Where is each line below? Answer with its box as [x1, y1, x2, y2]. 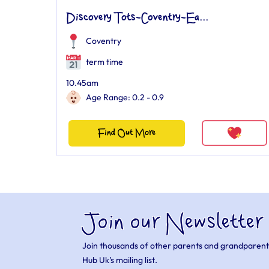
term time [84, 56, 123, 67]
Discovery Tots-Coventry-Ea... [66, 12, 208, 24]
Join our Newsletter [82, 211, 263, 235]
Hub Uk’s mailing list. [82, 255, 158, 265]
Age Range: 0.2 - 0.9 [86, 92, 164, 103]
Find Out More [97, 128, 156, 138]
